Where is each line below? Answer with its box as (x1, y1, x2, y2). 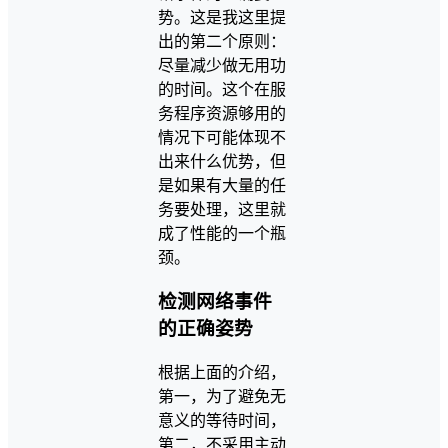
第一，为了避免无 (158, 388, 286, 405)
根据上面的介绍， (158, 364, 286, 381)
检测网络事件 (158, 291, 272, 313)
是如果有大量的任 (158, 176, 286, 194)
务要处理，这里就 (158, 200, 286, 218)
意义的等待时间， (158, 412, 286, 429)
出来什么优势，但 (158, 152, 286, 170)
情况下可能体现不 (158, 128, 286, 146)
